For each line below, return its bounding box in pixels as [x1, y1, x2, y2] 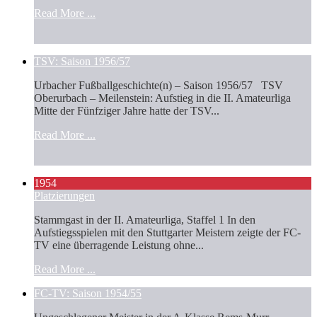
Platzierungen [34, 189, 95, 202]
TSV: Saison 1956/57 [34, 54, 130, 67]
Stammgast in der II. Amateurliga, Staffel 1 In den [34, 213, 255, 226]
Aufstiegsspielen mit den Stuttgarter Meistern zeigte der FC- [34, 226, 301, 238]
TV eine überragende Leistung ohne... [34, 238, 204, 251]
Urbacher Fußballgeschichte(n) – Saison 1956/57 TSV [34, 79, 283, 91]
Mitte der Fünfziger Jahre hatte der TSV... [34, 104, 219, 117]
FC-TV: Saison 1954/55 [34, 287, 142, 299]
